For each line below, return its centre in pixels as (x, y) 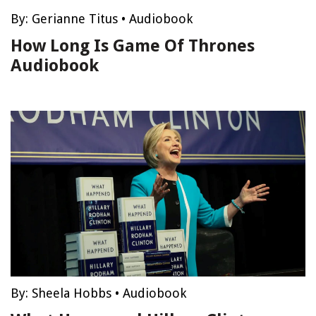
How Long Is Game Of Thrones (133, 46)
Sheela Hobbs (72, 293)
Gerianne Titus (75, 19)
